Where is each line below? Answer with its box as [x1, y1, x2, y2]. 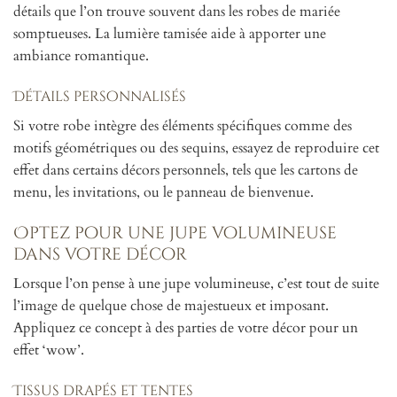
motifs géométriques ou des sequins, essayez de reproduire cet [13, 137, 379, 158]
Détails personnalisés [13, 86, 186, 106]
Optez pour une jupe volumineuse [13, 221, 337, 245]
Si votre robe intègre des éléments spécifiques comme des [13, 115, 352, 136]
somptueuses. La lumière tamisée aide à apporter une [13, 24, 326, 43]
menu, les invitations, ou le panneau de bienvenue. [13, 182, 314, 202]
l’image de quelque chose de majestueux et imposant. [13, 296, 329, 316]
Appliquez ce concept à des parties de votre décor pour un [13, 318, 358, 339]
